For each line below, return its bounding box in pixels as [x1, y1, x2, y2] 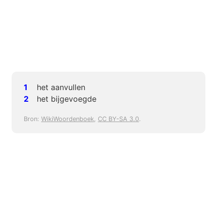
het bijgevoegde [37, 94, 97, 104]
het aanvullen [37, 82, 86, 93]
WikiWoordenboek [41, 115, 94, 123]
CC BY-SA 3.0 [98, 115, 139, 123]
